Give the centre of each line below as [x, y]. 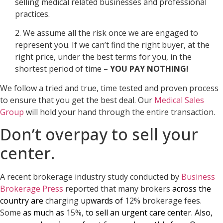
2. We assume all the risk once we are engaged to [107, 33]
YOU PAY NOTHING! [149, 69]
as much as [44, 213]
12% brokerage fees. [162, 201]
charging [62, 201]
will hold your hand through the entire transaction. [119, 112]
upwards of [102, 201]
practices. [32, 14]
